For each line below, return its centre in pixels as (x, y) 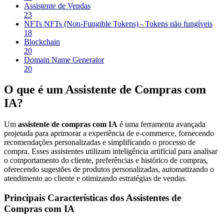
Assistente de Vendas (57, 5)
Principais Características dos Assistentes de (92, 198)
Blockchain (42, 41)
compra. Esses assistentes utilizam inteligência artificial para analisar (111, 151)
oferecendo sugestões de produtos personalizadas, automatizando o (109, 169)
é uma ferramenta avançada (161, 124)
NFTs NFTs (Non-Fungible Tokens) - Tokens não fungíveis (118, 23)
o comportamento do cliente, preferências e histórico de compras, (106, 160)
